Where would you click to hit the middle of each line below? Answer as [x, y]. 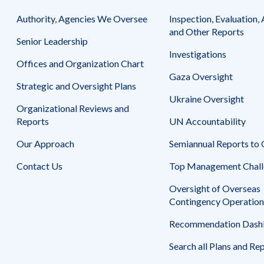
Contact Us [40, 166]
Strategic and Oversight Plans [77, 85]
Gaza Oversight [201, 76]
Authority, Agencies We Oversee [82, 18]
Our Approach [46, 143]
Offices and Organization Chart [80, 63]
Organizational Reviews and [73, 108]
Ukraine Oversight [207, 98]
